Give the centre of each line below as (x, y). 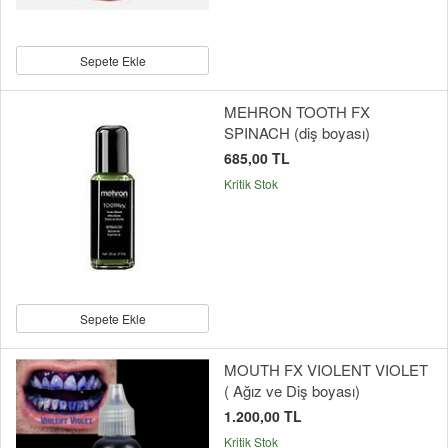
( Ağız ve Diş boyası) (292, 390)
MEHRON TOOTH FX (297, 111)
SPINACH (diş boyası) (297, 132)
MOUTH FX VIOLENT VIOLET (326, 369)
